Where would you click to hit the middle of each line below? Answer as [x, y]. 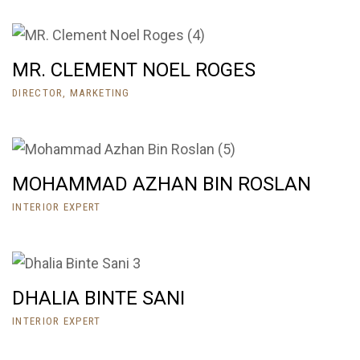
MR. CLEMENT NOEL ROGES [134, 70]
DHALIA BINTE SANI [98, 299]
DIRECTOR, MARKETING [71, 93]
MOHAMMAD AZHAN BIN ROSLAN [162, 184]
